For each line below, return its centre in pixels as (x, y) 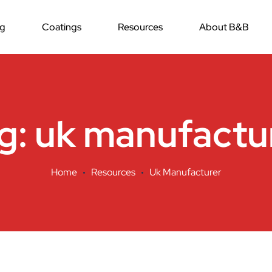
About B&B (224, 27)
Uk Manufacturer (185, 172)
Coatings (61, 27)
